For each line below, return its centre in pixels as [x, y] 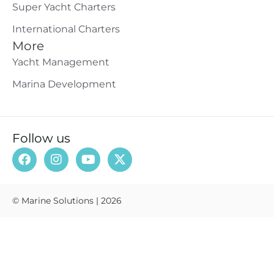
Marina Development [64, 84]
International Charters [66, 29]
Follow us [41, 138]
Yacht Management [61, 62]
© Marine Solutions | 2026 [67, 200]
